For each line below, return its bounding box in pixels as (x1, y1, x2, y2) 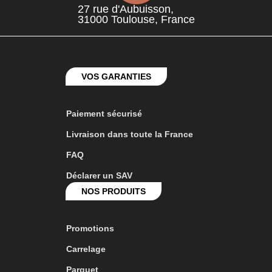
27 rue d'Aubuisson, (77, 2, 174, 15)
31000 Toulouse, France (77, 13, 195, 25)
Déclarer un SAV (66, 170, 132, 180)
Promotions (66, 223, 114, 233)
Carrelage (66, 243, 106, 254)
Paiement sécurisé (66, 108, 142, 118)
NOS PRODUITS (81, 186, 146, 196)
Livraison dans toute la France (66, 129, 193, 139)
